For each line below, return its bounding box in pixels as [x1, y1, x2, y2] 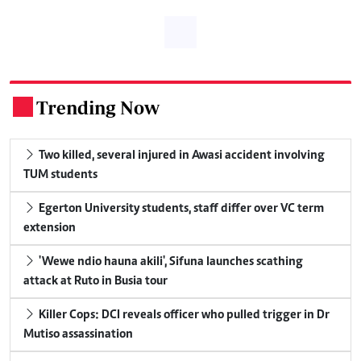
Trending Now [36, 96, 160, 118]
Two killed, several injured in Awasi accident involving [36, 148, 325, 162]
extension [23, 221, 76, 234]
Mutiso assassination [23, 327, 133, 341]
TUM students [23, 168, 98, 181]
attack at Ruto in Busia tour [23, 274, 168, 288]
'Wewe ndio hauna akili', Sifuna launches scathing [36, 255, 303, 268]
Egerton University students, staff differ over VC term [36, 201, 324, 215]
